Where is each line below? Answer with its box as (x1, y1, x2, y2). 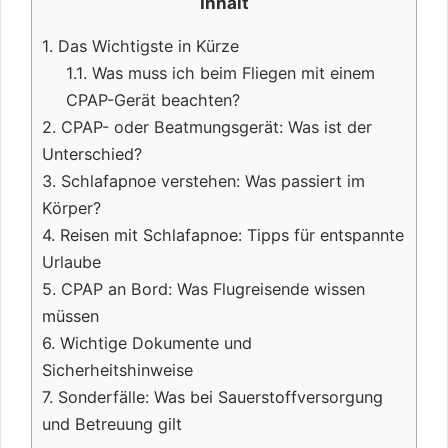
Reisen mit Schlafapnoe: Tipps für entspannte (55, 224, 404, 245)
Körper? (42, 197, 101, 218)
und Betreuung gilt (42, 413, 182, 434)
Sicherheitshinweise (42, 359, 193, 380)
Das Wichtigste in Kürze (53, 35, 239, 56)
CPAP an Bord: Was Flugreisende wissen (56, 278, 365, 299)
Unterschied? (42, 143, 142, 164)
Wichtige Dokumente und (55, 332, 252, 353)
